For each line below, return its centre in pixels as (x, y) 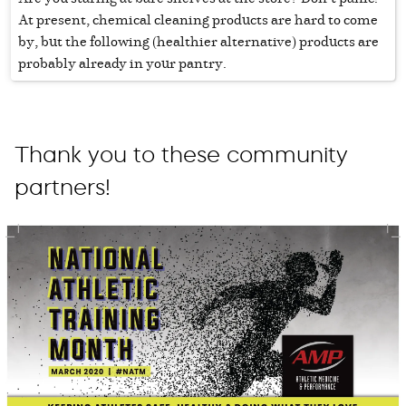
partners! (63, 188)
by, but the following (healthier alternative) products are (198, 41)
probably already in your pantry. (122, 63)
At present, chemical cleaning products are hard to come (198, 19)
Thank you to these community (181, 155)
